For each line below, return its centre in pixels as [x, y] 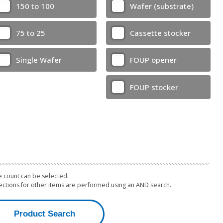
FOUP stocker [154, 87]
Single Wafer [39, 60]
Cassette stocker [160, 33]
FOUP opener [153, 60]
